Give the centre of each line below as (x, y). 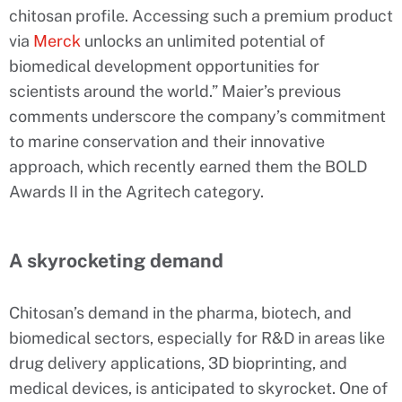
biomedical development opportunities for (164, 66)
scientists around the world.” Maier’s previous (175, 92)
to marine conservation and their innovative (167, 142)
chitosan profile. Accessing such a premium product (201, 16)
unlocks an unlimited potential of (203, 41)
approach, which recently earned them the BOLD (188, 167)
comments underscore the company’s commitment (197, 117)
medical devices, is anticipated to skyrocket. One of (198, 388)
